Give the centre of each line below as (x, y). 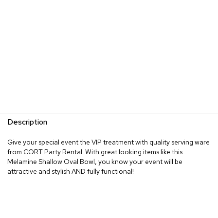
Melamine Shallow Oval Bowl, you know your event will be (95, 161)
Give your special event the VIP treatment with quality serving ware (109, 142)
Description (27, 122)
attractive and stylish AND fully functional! (71, 171)
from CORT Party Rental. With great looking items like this (95, 152)
